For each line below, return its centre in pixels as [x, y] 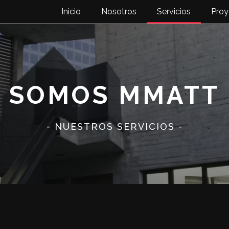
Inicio [71, 12]
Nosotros [119, 12]
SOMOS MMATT [114, 95]
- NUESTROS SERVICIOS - [114, 127]
